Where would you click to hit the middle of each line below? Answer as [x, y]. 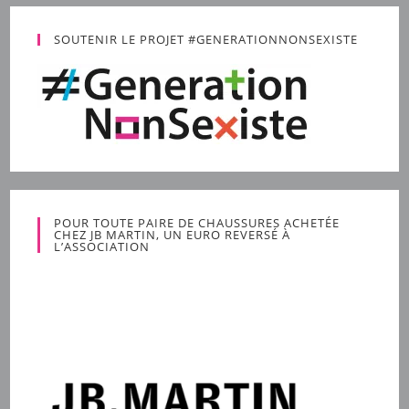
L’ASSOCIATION [102, 246]
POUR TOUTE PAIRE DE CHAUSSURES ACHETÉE [197, 223]
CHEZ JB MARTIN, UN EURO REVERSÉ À [173, 235]
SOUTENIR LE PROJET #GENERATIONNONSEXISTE [206, 39]
